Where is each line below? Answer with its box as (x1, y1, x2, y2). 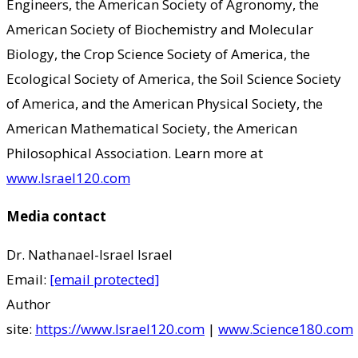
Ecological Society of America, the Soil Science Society (6, 69, 341, 88)
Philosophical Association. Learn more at (6, 143, 263, 162)
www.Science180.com (218, 319, 353, 338)
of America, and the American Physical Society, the (6, 93, 323, 113)
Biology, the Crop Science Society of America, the (6, 44, 310, 63)
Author (6, 294, 50, 313)
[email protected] (50, 269, 160, 288)
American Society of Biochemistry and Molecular (6, 19, 313, 38)
